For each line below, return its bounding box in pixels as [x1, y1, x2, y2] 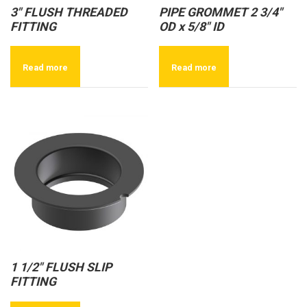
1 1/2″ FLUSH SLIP [10, 260, 112, 275]
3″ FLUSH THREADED [10, 5, 127, 19]
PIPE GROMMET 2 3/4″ [159, 5, 283, 19]
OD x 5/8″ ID [159, 19, 225, 34]
